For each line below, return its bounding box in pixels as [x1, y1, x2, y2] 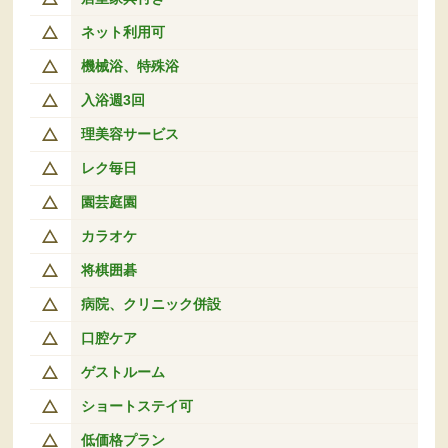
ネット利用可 [80, 23, 165, 40]
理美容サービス [80, 125, 179, 142]
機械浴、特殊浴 [80, 57, 179, 74]
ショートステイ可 [80, 397, 193, 414]
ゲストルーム [80, 363, 165, 380]
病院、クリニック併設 [80, 295, 221, 312]
